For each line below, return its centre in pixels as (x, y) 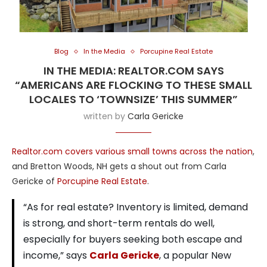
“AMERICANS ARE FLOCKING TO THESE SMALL (133, 85)
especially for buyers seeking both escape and (133, 240)
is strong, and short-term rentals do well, (119, 223)
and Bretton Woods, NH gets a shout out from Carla (119, 167)
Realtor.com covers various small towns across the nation (132, 152)
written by (105, 117)
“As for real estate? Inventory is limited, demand (136, 207)
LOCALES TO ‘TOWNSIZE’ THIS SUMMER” (133, 100)
